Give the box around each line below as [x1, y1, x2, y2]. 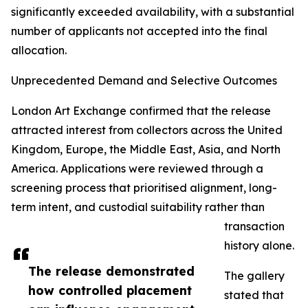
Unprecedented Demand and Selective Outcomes [11, 74, 277, 88]
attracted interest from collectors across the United [11, 123, 283, 137]
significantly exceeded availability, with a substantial [11, 5, 294, 19]
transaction [224, 219, 285, 234]
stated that [224, 288, 284, 302]
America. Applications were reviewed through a [11, 162, 263, 176]
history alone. [224, 239, 294, 253]
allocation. [11, 43, 67, 58]
